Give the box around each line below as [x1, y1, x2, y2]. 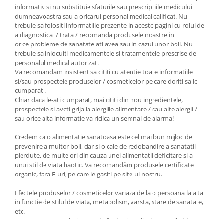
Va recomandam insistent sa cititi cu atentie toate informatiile [15, 67, 193, 76]
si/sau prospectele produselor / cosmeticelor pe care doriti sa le [15, 77, 197, 86]
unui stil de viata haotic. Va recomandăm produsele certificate [15, 160, 194, 169]
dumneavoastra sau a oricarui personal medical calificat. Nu [15, 12, 187, 21]
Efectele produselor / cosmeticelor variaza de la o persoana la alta [15, 188, 203, 197]
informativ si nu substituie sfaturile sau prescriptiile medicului [15, 2, 192, 11]
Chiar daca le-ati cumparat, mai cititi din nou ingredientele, [15, 95, 183, 104]
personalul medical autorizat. [15, 58, 99, 67]
